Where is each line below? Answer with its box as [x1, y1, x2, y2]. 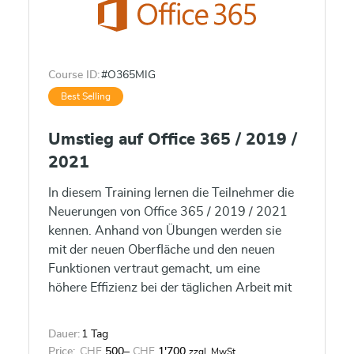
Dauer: [48, 329, 80, 340]
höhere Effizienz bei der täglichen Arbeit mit [48, 281, 292, 294]
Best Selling [61, 92, 111, 101]
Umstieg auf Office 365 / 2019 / [48, 131, 297, 148]
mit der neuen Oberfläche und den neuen [48, 243, 275, 256]
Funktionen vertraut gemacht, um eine [48, 262, 260, 275]
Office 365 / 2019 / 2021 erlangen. [48, 300, 247, 313]
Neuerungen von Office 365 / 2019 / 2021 [48, 205, 288, 218]
